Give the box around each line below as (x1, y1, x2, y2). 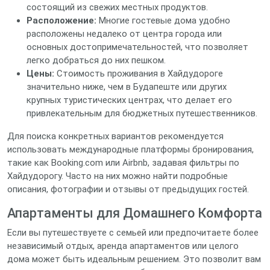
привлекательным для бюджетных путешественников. (27, 108, 257, 119)
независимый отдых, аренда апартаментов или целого (7, 240, 239, 251)
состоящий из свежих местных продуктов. (27, 2, 208, 13)
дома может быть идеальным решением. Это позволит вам (7, 254, 261, 265)
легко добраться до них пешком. (27, 55, 166, 66)
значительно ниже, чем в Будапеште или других (27, 81, 227, 92)
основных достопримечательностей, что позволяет (27, 42, 248, 52)
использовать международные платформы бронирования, (7, 144, 254, 155)
